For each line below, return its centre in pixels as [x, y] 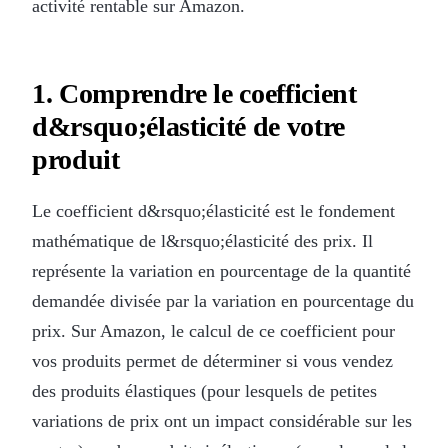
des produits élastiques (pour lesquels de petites [204, 390]
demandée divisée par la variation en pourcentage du [223, 300]
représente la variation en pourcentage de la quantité [221, 270]
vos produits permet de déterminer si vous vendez [212, 360]
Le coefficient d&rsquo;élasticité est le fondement [213, 210]
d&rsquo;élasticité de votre [188, 126]
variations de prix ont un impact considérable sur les [222, 420]
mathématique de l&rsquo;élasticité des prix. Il [202, 240]
